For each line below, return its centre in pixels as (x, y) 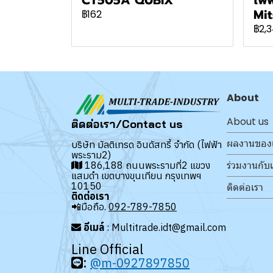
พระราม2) (91, 154)
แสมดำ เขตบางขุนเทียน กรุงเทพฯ (136, 175)
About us (248, 121)
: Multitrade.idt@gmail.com (165, 227)
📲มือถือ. (90, 206)
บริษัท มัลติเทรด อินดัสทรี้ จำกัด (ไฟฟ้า (147, 144)
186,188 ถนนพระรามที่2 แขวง (146, 165)
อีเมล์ (94, 227)
